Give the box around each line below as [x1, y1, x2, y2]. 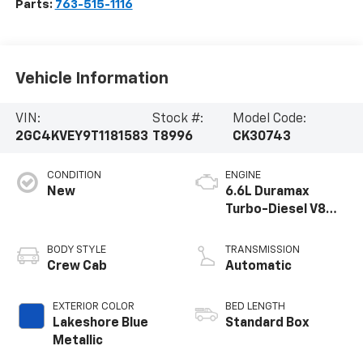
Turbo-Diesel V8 [225, 203, 326, 216]
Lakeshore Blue [52, 316, 148, 330]
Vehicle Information [15, 70, 169, 87]
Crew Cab [46, 259, 107, 273]
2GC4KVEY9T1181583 [15, 130, 148, 143]
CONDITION [46, 169, 101, 181]
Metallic [52, 334, 103, 348]
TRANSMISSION [225, 244, 300, 255]
